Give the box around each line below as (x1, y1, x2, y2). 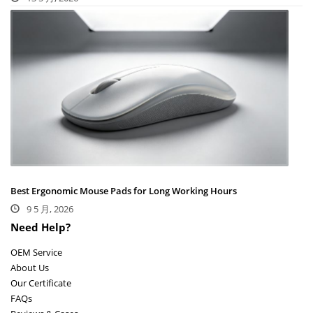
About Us (10, 261, 49, 274)
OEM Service (10, 245, 62, 259)
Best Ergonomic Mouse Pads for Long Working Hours (10, 184, 237, 197)
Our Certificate (10, 276, 71, 289)
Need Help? (10, 219, 71, 234)
